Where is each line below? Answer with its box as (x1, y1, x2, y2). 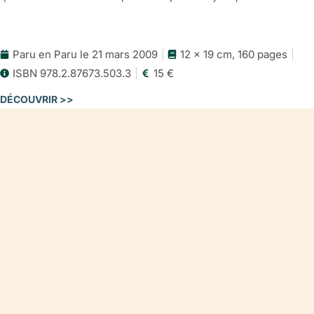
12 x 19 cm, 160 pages (180, 48, 287, 62)
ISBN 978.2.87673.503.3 (13, 67, 131, 81)
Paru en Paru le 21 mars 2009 (13, 48, 158, 62)
